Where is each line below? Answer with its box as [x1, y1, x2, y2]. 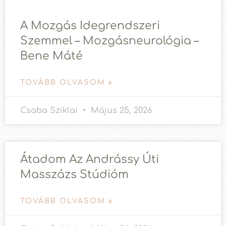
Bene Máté [20, 50, 83, 63]
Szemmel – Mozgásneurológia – [20, 35, 199, 47]
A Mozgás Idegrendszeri [20, 20, 160, 32]
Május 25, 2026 [88, 106, 152, 116]
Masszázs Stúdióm [20, 168, 129, 181]
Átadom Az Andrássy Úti [20, 153, 159, 166]
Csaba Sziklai [20, 106, 80, 116]
